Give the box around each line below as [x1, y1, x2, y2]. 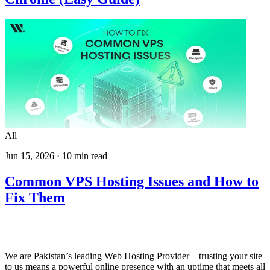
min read [72, 150, 107, 161]
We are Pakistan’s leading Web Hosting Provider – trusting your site [5, 250, 262, 261]
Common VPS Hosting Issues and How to [5, 173, 259, 189]
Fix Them [5, 189, 65, 206]
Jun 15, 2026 [5, 150, 54, 161]
